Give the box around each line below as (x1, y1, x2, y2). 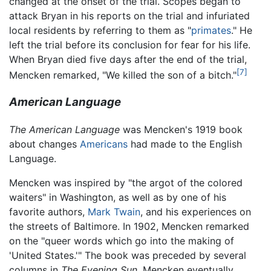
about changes (9, 137, 80, 150)
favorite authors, (9, 205, 88, 218)
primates (191, 24, 231, 36)
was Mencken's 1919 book (120, 123, 243, 135)
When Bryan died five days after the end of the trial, (9, 53, 247, 65)
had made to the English (128, 137, 242, 150)
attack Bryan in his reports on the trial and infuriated (9, 10, 250, 22)
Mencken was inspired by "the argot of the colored (9, 176, 243, 189)
